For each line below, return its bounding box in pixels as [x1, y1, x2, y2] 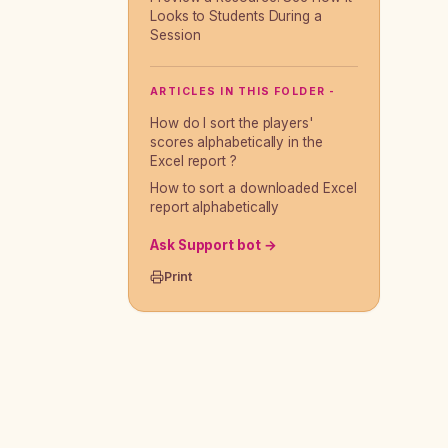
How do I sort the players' [150, 115, 313, 131]
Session [150, 27, 201, 43]
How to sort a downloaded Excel [150, 180, 357, 196]
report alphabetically [150, 199, 280, 215]
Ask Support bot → [150, 237, 277, 253]
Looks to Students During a [150, 8, 322, 24]
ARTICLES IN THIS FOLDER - [150, 85, 336, 98]
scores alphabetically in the [150, 134, 323, 150]
